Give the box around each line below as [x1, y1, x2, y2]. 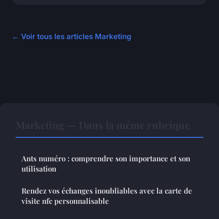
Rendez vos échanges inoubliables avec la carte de [22, 186, 192, 196]
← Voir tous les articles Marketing [12, 32, 131, 42]
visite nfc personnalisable [22, 196, 109, 206]
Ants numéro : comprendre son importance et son [22, 153, 190, 164]
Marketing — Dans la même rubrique [16, 118, 190, 132]
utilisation [22, 164, 56, 174]
